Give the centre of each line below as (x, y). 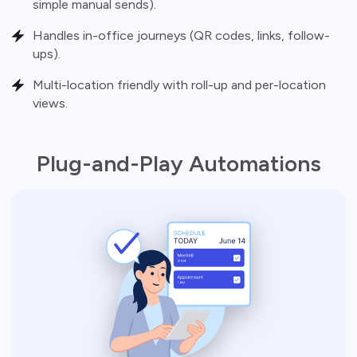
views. (50, 103)
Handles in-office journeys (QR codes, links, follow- (181, 35)
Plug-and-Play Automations (178, 163)
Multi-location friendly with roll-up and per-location (179, 84)
